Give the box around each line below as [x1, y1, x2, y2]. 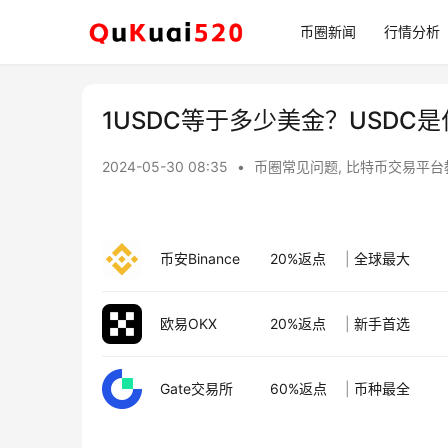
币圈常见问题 [254, 158, 338, 175]
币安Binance [160, 250, 240, 267]
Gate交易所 [160, 380, 233, 397]
